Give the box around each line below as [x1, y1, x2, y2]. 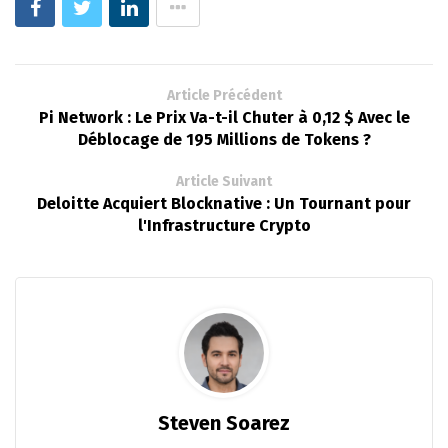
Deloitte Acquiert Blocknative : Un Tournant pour [37, 193, 411, 213]
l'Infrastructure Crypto [137, 215, 311, 235]
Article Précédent [166, 86, 282, 104]
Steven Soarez [158, 410, 290, 435]
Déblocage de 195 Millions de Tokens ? [77, 129, 371, 149]
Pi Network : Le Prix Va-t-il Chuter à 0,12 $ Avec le [38, 107, 410, 127]
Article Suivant [176, 172, 272, 190]
